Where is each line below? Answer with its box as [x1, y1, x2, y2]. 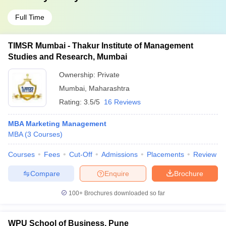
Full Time [15, 13, 44, 21]
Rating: [59, 98, 84, 106]
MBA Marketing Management [8, 120, 106, 128]
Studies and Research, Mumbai [8, 52, 127, 61]
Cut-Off [69, 150, 92, 158]
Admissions [101, 150, 138, 158]
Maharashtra [89, 84, 130, 92]
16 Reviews [104, 98, 141, 106]
